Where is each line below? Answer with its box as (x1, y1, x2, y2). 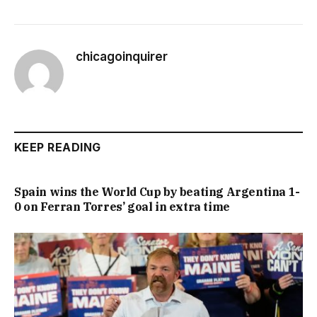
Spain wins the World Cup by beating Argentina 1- (14, 185, 300, 200)
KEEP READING (14, 140, 101, 155)
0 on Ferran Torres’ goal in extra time (14, 200, 230, 214)
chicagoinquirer (76, 50, 168, 64)
